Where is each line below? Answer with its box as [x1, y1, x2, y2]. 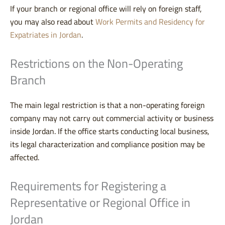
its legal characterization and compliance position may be [10, 137, 205, 152]
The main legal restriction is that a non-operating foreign [10, 97, 205, 113]
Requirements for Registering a [10, 175, 166, 198]
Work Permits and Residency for [95, 14, 205, 30]
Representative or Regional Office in [10, 191, 190, 214]
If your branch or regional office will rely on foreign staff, [10, 1, 202, 17]
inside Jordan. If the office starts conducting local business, [10, 124, 209, 139]
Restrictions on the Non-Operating [10, 52, 183, 75]
